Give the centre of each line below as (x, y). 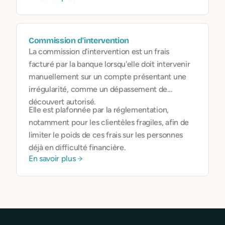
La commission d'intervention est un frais (99, 51)
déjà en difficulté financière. (77, 147)
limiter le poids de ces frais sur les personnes (106, 135)
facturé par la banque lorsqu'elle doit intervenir (109, 64)
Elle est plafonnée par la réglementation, (99, 110)
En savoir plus (52, 158)
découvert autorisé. (62, 102)
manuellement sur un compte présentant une (107, 77)
